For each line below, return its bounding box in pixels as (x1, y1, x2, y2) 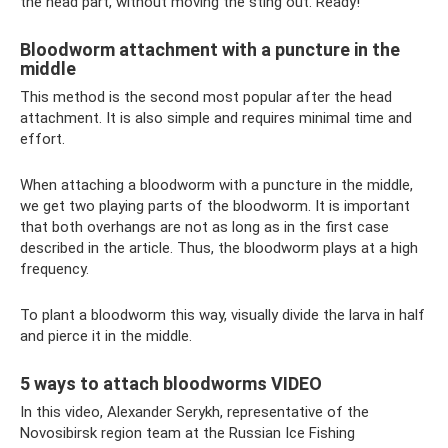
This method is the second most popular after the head (20, 87, 392, 106)
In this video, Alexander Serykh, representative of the (20, 402, 369, 421)
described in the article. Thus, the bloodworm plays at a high (20, 238, 418, 257)
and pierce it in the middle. (20, 326, 192, 345)
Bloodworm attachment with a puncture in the (20, 38, 400, 60)
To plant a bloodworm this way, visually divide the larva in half (20, 305, 425, 324)
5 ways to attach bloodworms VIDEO (20, 372, 322, 394)
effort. (20, 129, 65, 148)
